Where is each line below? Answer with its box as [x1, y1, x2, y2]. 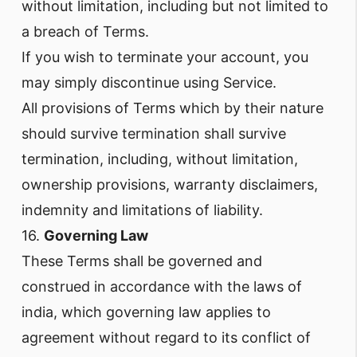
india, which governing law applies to [22, 304, 271, 320]
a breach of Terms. [22, 23, 149, 40]
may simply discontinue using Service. [22, 74, 277, 91]
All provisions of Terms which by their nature [22, 100, 324, 116]
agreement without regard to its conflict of [22, 329, 311, 346]
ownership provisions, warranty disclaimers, [22, 176, 318, 193]
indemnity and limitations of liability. [22, 202, 263, 218]
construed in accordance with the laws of [22, 278, 302, 295]
